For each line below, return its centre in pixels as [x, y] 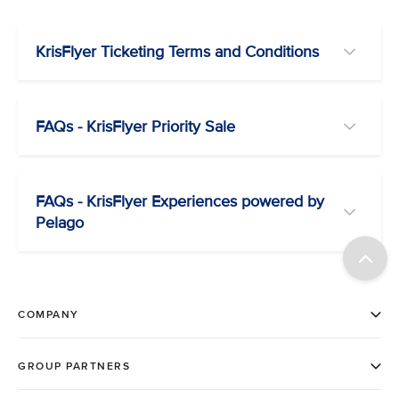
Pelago [60, 222]
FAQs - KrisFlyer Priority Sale [135, 126]
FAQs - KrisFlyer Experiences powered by [180, 201]
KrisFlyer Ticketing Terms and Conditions [177, 51]
